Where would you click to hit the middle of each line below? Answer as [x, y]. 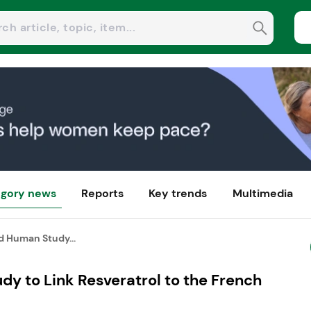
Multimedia [262, 194]
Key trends [178, 194]
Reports [103, 194]
